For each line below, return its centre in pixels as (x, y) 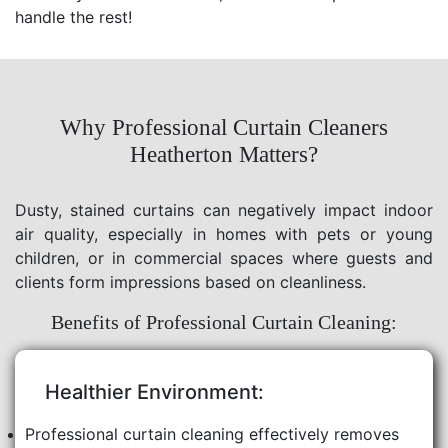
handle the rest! (73, 16)
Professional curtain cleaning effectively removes (212, 433)
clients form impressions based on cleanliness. (190, 281)
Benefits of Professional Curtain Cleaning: (224, 321)
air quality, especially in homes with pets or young (224, 233)
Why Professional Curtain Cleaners (224, 127)
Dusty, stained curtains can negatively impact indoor (224, 209)
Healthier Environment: (154, 391)
